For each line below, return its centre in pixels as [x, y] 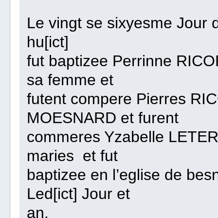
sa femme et [70, 80]
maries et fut [73, 156]
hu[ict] [48, 42]
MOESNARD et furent [103, 118]
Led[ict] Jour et [79, 194]
